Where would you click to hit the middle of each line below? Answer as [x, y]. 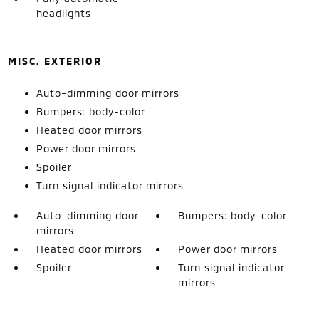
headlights [63, 13]
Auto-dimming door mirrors [108, 93]
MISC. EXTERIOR [54, 61]
